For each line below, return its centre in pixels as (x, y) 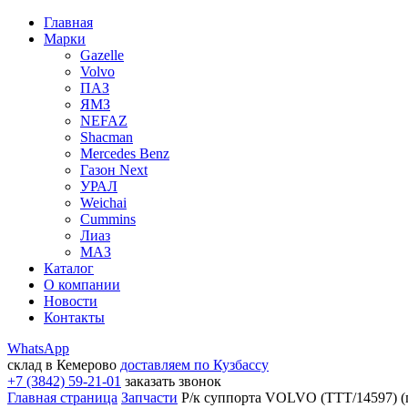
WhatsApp (38, 348)
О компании (82, 285)
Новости (71, 301)
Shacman (107, 137)
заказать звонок (173, 381)
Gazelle (102, 55)
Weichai (103, 203)
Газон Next (114, 170)
